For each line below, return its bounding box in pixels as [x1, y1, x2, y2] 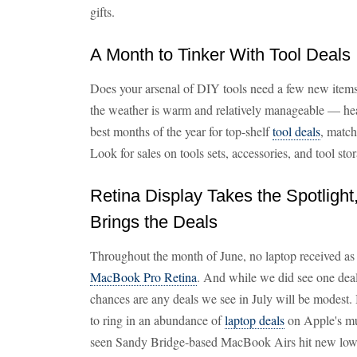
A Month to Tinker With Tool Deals [90, 45, 351, 65]
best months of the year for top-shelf [90, 123, 273, 139]
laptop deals [225, 312, 284, 328]
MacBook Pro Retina [90, 269, 197, 285]
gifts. [90, 3, 115, 20]
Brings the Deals [90, 212, 218, 232]
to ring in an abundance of [90, 312, 225, 328]
